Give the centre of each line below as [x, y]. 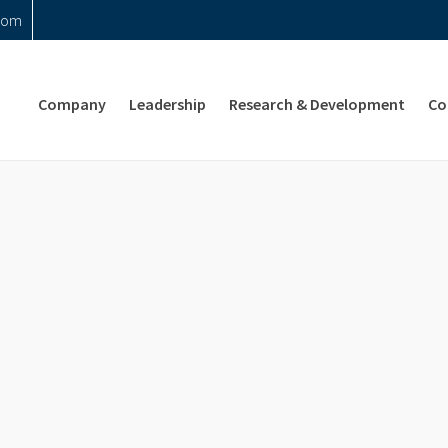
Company [72, 104]
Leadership [167, 104]
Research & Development [317, 104]
